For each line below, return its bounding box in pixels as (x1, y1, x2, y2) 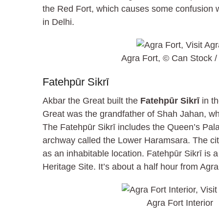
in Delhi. (43, 17, 74, 27)
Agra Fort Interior (146, 197, 213, 208)
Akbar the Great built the (43, 95, 140, 106)
